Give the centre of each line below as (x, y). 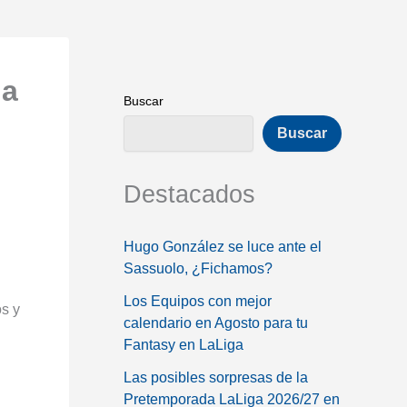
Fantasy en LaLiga (184, 344)
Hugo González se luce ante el (223, 246)
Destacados (189, 194)
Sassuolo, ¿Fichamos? (198, 268)
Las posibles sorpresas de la (216, 377)
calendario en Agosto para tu (216, 323)
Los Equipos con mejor (198, 301)
